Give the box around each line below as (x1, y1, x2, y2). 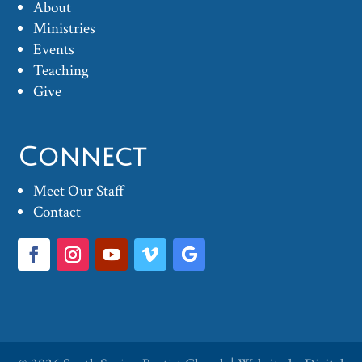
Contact (33, 202, 82, 223)
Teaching (33, 61, 90, 82)
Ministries (33, 19, 96, 40)
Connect (18, 143, 147, 172)
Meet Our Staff (33, 181, 125, 202)
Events (33, 40, 75, 61)
